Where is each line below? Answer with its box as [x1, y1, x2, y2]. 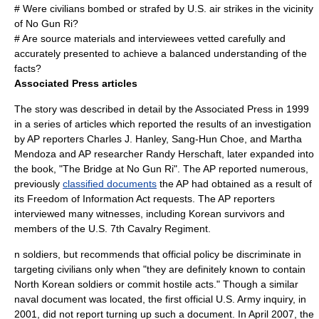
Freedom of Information [27, 193, 134, 204]
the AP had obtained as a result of [157, 178, 312, 189]
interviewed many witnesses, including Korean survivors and [14, 208, 285, 219]
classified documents [63, 178, 157, 189]
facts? [14, 63, 41, 74]
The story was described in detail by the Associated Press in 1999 [14, 103, 309, 115]
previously [14, 178, 63, 189]
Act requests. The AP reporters [134, 193, 275, 204]
